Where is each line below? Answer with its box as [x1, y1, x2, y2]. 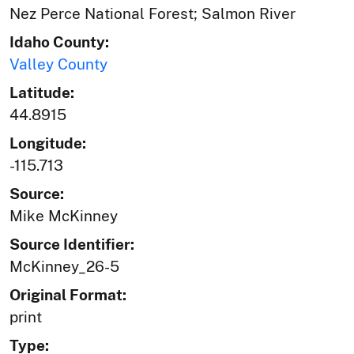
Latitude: [9, 84, 74, 102]
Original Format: [9, 286, 126, 304]
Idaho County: [9, 33, 109, 51]
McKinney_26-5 [9, 258, 119, 276]
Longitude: [9, 134, 86, 153]
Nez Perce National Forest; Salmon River [9, 5, 296, 23]
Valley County [9, 55, 107, 73]
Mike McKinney [9, 207, 118, 225]
